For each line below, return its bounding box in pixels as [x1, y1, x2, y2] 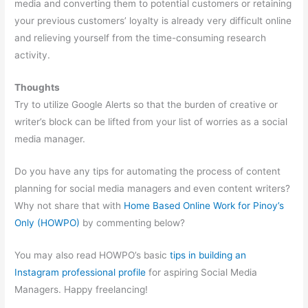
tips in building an [170, 249, 247, 261]
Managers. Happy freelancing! [14, 283, 148, 295]
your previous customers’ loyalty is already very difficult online [14, 15, 292, 27]
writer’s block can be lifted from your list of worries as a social [14, 116, 288, 127]
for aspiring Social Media [146, 266, 258, 278]
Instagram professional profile [14, 266, 146, 278]
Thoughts [14, 82, 60, 93]
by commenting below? [80, 217, 186, 228]
